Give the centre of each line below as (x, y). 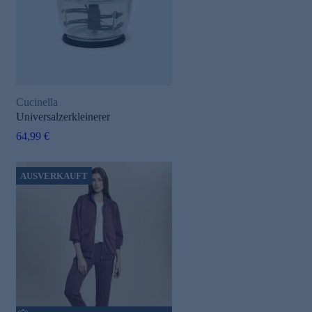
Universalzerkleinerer (63, 116)
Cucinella (37, 102)
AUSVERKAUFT (54, 175)
